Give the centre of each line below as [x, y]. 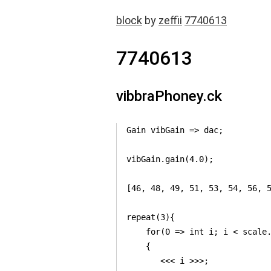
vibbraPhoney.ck [169, 96]
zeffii [170, 20]
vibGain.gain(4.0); [170, 159]
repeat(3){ [151, 217]
